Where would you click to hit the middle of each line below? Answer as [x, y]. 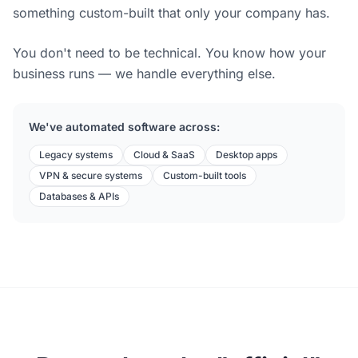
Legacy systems [76, 154]
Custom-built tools [205, 175]
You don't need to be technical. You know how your [169, 52]
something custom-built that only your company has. [171, 12]
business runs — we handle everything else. [144, 73]
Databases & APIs [79, 196]
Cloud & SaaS [164, 154]
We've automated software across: [124, 126]
